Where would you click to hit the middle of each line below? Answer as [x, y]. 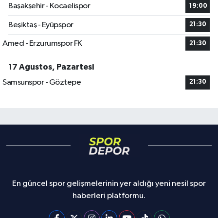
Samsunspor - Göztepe [42, 82]
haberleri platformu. [109, 196]
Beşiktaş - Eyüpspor [41, 25]
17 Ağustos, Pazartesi [51, 67]
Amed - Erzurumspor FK [42, 44]
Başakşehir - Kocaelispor [49, 6]
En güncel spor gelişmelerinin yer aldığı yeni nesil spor [109, 184]
